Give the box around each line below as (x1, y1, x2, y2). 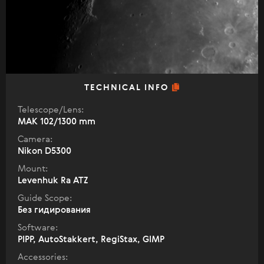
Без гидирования (18, 206, 91, 215)
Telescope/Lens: (18, 105, 84, 115)
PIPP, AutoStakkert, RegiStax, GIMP (18, 235, 164, 245)
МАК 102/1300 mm (18, 117, 95, 127)
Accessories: (18, 253, 68, 262)
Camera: (18, 135, 52, 144)
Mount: (18, 164, 48, 174)
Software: (18, 223, 58, 233)
